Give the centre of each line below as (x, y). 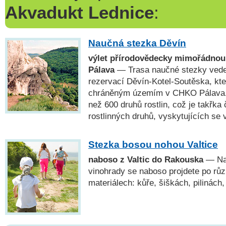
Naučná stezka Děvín (137, 43)
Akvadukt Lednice (79, 13)
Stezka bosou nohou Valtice (153, 145)
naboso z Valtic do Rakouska (146, 160)
